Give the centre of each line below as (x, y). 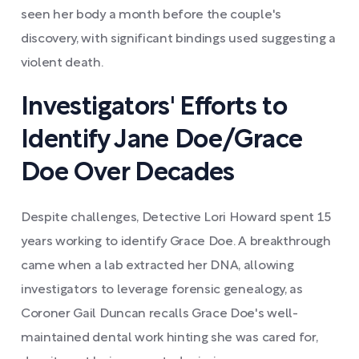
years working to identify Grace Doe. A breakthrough (176, 242)
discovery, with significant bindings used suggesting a (178, 39)
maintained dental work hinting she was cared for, (169, 338)
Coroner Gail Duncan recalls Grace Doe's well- (159, 314)
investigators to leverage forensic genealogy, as (162, 290)
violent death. (62, 63)
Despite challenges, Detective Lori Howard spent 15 (176, 218)
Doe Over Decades (128, 173)
